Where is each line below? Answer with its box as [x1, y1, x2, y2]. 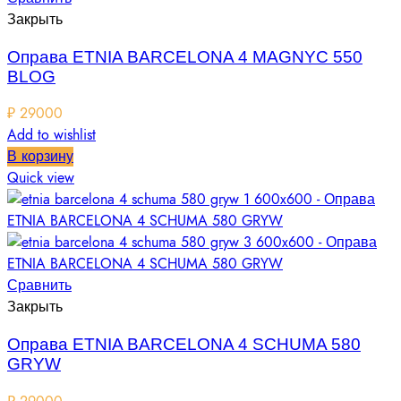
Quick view [7, 168, 74, 189]
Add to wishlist [7, 125, 96, 146]
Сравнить [7, 276, 72, 296]
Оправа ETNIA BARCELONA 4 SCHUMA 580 [7, 335, 361, 354]
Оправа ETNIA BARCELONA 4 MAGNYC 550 [7, 47, 363, 66]
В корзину [7, 147, 73, 167]
